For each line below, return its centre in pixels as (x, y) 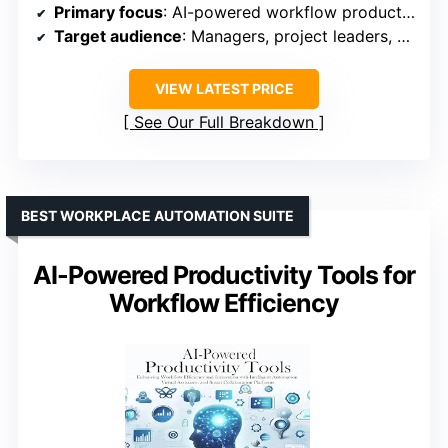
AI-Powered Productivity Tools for (224, 274)
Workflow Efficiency (224, 302)
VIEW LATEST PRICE (224, 88)
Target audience (118, 35)
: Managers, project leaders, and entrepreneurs (289, 35)
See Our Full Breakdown (224, 121)
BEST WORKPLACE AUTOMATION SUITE (157, 215)
